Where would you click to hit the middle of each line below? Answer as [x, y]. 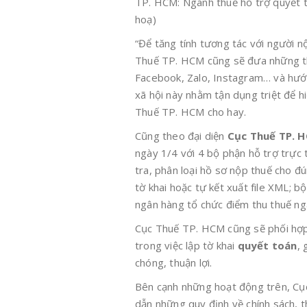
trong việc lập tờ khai [186, 246]
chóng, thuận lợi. [174, 263]
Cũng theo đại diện [181, 136]
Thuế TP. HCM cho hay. [191, 112]
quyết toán [267, 246]
